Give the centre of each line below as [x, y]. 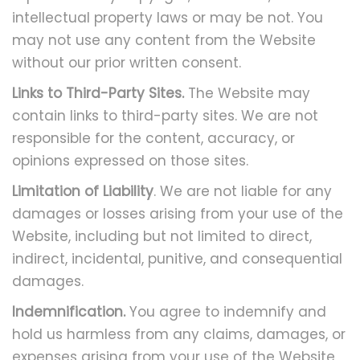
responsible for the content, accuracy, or [153, 138]
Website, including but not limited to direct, [162, 236]
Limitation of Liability [83, 191]
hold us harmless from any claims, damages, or [179, 334]
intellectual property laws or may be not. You [168, 18]
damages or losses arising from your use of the [178, 214]
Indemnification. [69, 312]
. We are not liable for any [243, 191]
